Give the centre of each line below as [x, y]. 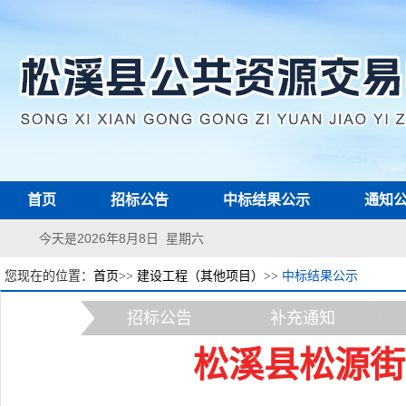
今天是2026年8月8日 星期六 [116, 238]
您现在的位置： [49, 276]
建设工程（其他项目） [200, 276]
